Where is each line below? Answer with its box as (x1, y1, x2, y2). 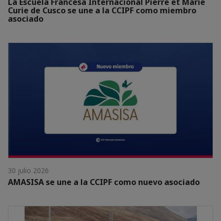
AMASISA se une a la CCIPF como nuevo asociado (8, 176, 200, 187)
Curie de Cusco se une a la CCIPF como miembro (8, 4, 196, 16)
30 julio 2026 (8, 165, 49, 175)
